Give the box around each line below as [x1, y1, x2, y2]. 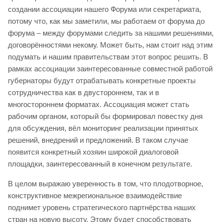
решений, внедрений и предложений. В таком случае [8, 136, 188, 145]
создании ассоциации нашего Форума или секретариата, [8, 5, 201, 14]
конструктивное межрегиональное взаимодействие [8, 191, 182, 200]
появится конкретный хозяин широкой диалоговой [8, 148, 178, 157]
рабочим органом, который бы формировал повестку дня [8, 112, 203, 121]
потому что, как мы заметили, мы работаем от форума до [8, 17, 205, 26]
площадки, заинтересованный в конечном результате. [8, 160, 192, 168]
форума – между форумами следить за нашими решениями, [8, 29, 214, 38]
